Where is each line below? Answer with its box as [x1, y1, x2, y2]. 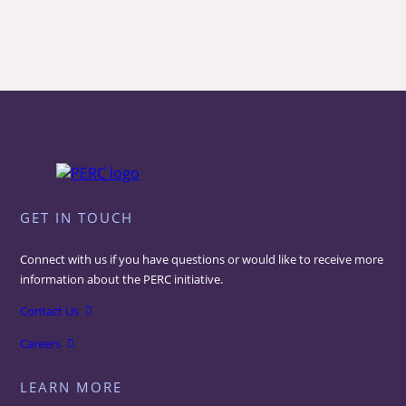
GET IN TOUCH [20, 208, 134, 227]
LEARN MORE [20, 377, 123, 396]
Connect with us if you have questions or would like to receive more [20, 251, 384, 268]
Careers [20, 335, 62, 353]
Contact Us [20, 303, 80, 320]
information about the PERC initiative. [20, 271, 224, 288]
